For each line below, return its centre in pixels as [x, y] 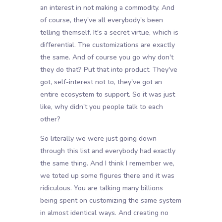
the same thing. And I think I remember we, [107, 164]
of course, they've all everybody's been [101, 20]
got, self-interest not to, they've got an [101, 82]
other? [50, 119]
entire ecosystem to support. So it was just [107, 95]
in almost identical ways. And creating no [104, 213]
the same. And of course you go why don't [107, 57]
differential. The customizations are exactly [107, 45]
